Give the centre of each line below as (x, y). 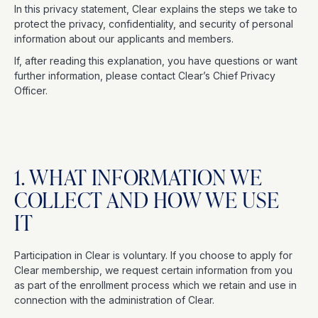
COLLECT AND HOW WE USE (147, 199)
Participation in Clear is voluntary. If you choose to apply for (153, 255)
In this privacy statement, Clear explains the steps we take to (156, 9)
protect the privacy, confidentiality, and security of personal (154, 24)
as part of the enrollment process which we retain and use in (155, 285)
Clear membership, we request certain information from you (153, 270)
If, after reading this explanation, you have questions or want (156, 61)
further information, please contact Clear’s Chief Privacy (145, 76)
